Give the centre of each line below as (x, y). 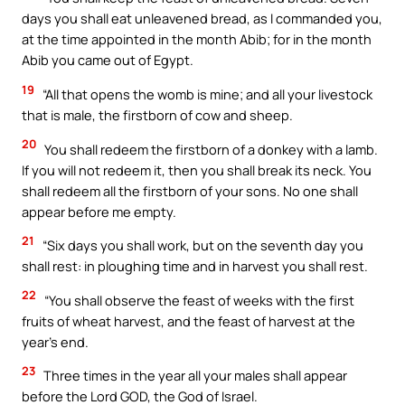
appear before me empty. (99, 211)
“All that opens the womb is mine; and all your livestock (206, 94)
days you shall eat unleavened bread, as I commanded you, (202, 19)
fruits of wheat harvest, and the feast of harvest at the (188, 320)
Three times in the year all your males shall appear (194, 376)
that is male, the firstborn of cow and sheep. (157, 115)
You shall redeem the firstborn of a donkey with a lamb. (210, 149)
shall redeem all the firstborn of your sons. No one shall (190, 190)
